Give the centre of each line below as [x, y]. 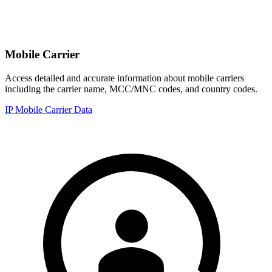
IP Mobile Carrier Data [49, 109]
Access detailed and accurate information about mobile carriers [124, 78]
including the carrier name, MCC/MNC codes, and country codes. [131, 89]
